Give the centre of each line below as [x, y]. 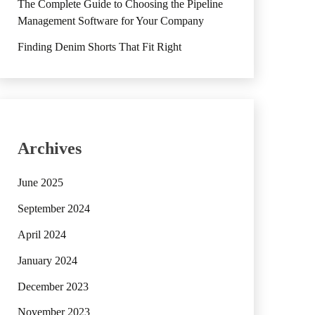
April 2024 [41, 235]
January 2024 [47, 260]
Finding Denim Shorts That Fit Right [99, 46]
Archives [49, 148]
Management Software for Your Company [110, 20]
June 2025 [40, 183]
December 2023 [53, 286]
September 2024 [53, 209]
